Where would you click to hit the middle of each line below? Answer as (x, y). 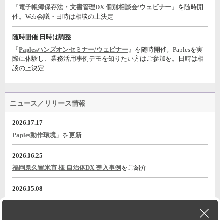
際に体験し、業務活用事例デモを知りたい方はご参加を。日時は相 (108, 58)
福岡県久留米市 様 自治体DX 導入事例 (67, 167)
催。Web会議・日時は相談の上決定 (63, 16)
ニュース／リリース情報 (48, 103)
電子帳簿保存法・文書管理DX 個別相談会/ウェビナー (95, 7)
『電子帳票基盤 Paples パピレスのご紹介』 (74, 200)
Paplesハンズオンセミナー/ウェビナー (73, 49)
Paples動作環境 (34, 135)
